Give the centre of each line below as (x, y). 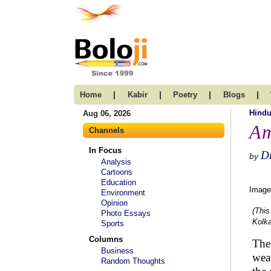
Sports (113, 224)
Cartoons (117, 172)
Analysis (116, 162)
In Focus (105, 150)
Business (117, 251)
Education (119, 182)
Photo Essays (126, 213)
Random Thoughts (133, 261)
